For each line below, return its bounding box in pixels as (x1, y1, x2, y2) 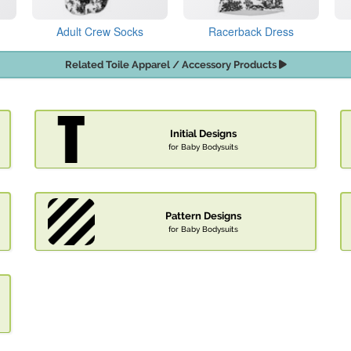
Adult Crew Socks (56, 24, 143, 40)
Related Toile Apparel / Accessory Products (64, 59, 279, 71)
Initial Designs (169, 128, 237, 140)
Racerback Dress (208, 24, 295, 40)
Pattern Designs (165, 210, 241, 223)
